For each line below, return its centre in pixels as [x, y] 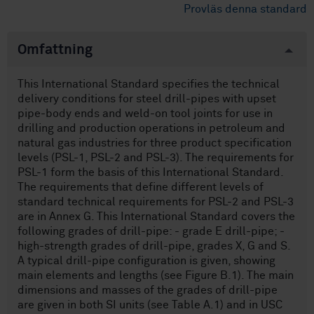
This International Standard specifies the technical [149, 84]
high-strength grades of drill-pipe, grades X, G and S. [154, 246]
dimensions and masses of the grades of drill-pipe [148, 291]
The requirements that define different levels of [141, 187]
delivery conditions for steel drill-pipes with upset [147, 99]
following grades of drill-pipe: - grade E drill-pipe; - [151, 232]
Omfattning [55, 50]
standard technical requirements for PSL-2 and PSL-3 [156, 202]
